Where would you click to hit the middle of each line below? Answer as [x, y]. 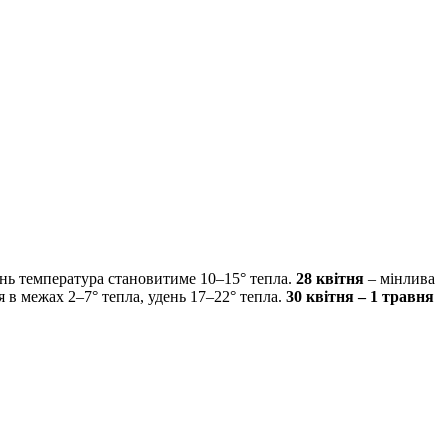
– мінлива [399, 278]
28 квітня [330, 278]
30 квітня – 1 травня [360, 296]
